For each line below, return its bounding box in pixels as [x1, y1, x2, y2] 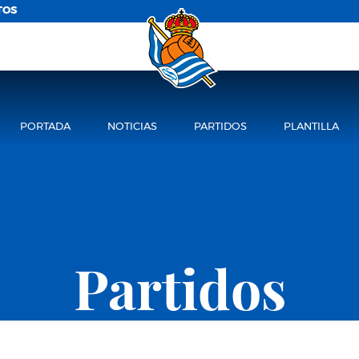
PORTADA [20, 122, 71, 132]
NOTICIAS [107, 122, 158, 132]
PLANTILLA [283, 122, 339, 132]
